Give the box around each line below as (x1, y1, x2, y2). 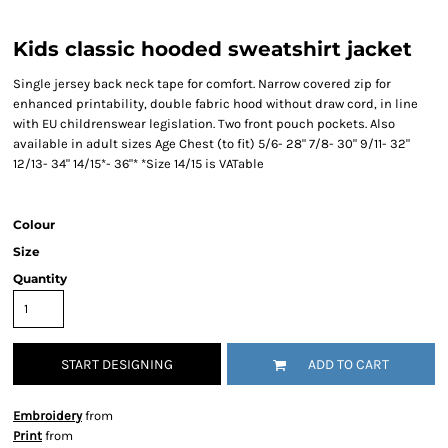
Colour (13, 217, 55, 232)
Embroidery (13, 408, 82, 423)
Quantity (13, 271, 67, 286)
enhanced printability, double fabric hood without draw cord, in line (13, 96, 418, 111)
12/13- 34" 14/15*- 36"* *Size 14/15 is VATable (13, 156, 264, 171)
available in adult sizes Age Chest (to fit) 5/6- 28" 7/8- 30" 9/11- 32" (13, 136, 410, 151)
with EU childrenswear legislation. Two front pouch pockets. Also (13, 116, 395, 131)
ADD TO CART (308, 356, 389, 374)
